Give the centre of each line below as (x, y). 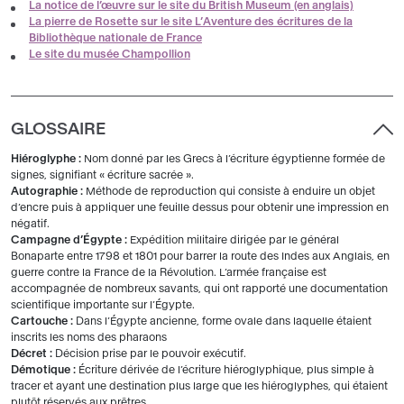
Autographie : (48, 191)
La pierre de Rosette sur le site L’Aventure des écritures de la (191, 21)
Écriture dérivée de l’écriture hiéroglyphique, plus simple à (226, 369)
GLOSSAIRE (58, 129)
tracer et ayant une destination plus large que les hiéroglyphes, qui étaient (199, 386)
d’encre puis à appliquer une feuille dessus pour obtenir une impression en (200, 207)
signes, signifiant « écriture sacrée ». (102, 174)
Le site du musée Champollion (110, 54)
